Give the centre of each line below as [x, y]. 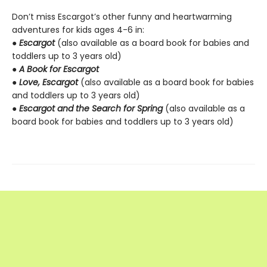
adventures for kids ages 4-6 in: [78, 30]
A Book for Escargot [59, 69]
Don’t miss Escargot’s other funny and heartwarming [122, 17]
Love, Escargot [50, 82]
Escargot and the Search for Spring [92, 108]
